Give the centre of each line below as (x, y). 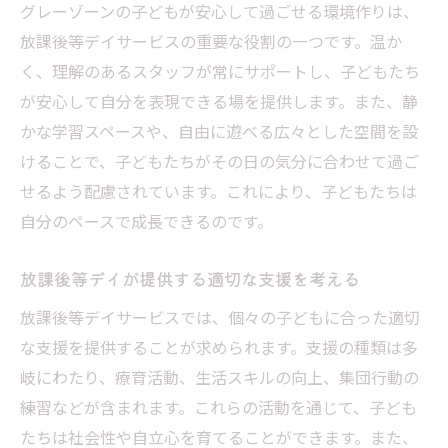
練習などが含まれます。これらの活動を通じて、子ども (218, 406)
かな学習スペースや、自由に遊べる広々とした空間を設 (219, 130)
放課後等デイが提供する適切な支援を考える (190, 278)
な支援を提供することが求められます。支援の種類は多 (219, 346)
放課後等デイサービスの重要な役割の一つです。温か (211, 40)
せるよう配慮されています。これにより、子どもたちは (218, 190)
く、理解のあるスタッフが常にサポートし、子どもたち (220, 70)
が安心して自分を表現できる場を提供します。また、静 (219, 100)
